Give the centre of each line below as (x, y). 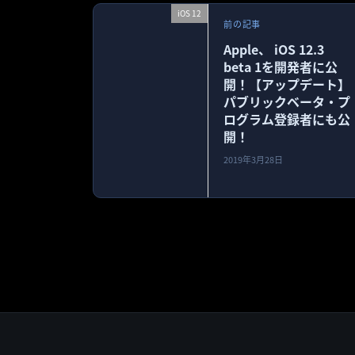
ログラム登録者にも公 (287, 118)
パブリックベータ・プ (287, 101)
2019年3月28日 (254, 160)
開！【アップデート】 (287, 84)
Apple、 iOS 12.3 (274, 49)
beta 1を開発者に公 (281, 66)
